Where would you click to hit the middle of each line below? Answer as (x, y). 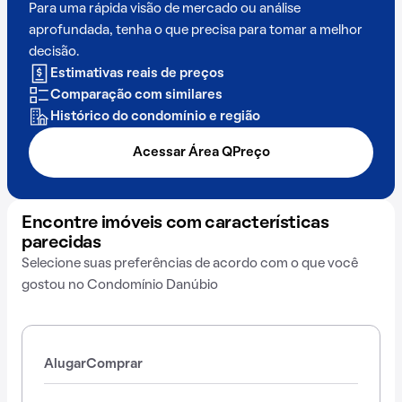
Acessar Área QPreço (201, 153)
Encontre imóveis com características (175, 223)
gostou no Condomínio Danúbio (120, 285)
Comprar (114, 364)
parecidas (61, 243)
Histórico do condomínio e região (155, 117)
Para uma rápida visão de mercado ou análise (165, 9)
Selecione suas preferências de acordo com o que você (190, 264)
